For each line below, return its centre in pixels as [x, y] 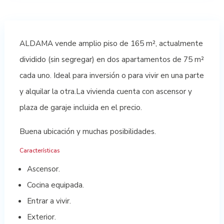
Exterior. [41, 217]
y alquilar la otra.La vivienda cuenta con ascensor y [105, 91]
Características [39, 151]
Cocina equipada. [55, 185]
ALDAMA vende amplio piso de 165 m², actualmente [111, 43]
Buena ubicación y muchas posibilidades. [87, 131]
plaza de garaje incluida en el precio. [80, 107]
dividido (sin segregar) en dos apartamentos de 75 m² [111, 59]
